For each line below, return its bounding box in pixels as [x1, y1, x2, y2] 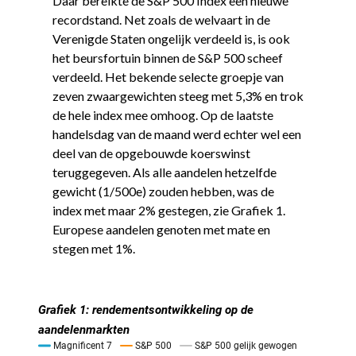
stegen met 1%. [52, 240, 135, 256]
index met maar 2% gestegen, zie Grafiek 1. [52, 202, 285, 218]
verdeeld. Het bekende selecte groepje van [52, 68, 284, 84]
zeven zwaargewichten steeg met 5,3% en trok [52, 87, 304, 103]
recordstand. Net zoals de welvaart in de [52, 11, 270, 27]
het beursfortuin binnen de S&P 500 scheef [52, 49, 283, 65]
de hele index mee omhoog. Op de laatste [52, 106, 273, 122]
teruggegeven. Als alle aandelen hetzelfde [52, 164, 277, 180]
